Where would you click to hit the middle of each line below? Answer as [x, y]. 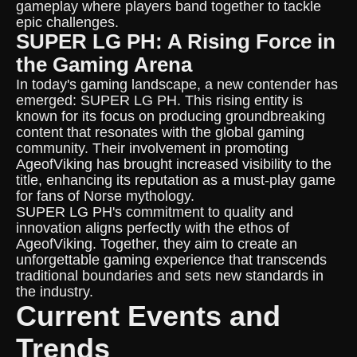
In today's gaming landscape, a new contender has [177, 84]
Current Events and [148, 316]
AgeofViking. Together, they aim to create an [157, 244]
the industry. [55, 292]
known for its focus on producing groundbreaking [171, 116]
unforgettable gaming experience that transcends [171, 260]
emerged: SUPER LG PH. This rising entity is [159, 100]
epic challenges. [67, 22]
